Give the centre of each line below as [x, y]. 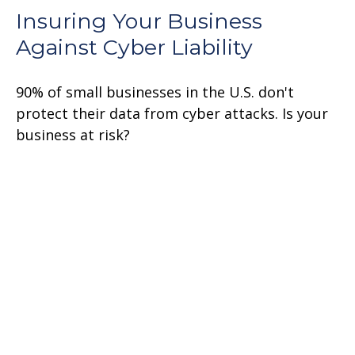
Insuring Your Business [139, 21]
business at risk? [73, 135]
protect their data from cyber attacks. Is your [172, 114]
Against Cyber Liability [134, 48]
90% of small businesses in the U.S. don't [155, 92]
